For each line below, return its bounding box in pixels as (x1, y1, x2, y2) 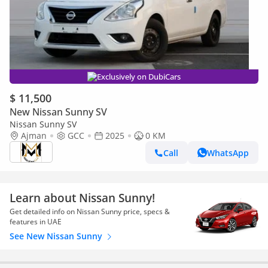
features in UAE (10, 217, 62, 227)
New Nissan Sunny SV (10, 105, 107, 118)
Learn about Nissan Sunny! (10, 190, 155, 205)
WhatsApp (207, 147, 249, 159)
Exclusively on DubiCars (97, 71, 181, 82)
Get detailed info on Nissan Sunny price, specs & (10, 206, 170, 217)
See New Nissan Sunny (10, 230, 105, 242)
